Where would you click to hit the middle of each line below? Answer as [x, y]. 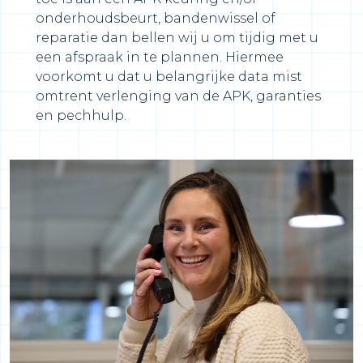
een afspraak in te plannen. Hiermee [160, 57]
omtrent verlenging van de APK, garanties [178, 96]
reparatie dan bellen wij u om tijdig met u [177, 37]
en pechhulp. [81, 115]
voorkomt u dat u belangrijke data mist [169, 76]
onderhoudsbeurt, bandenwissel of [156, 18]
